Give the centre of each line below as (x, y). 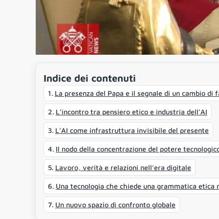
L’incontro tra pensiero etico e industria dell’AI (131, 112)
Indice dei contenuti (90, 78)
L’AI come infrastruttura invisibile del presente (132, 131)
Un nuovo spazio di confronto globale (115, 205)
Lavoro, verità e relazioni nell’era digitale (123, 168)
